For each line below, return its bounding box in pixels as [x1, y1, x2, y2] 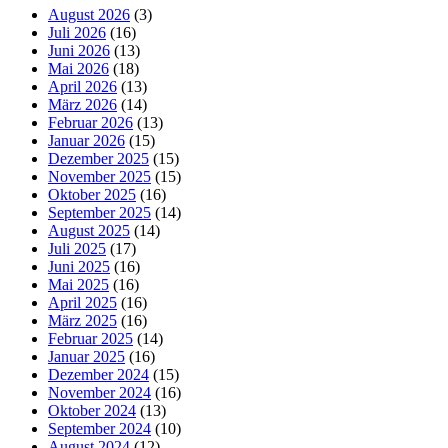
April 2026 [48, 77, 117, 95]
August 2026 [48, 5, 130, 23]
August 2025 [48, 221, 130, 239]
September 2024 [48, 419, 151, 437]
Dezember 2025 [48, 149, 149, 167]
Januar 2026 [48, 131, 125, 149]
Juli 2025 [48, 239, 106, 257]
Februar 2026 [48, 113, 133, 131]
